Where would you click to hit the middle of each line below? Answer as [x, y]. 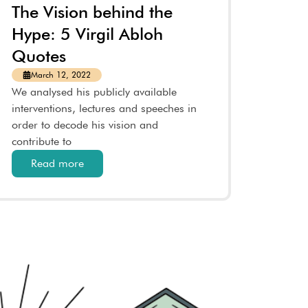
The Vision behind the [92, 12]
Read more [57, 163]
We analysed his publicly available [94, 92]
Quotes [38, 56]
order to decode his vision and [85, 125]
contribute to [41, 141]
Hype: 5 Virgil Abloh [87, 34]
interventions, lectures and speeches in [104, 108]
